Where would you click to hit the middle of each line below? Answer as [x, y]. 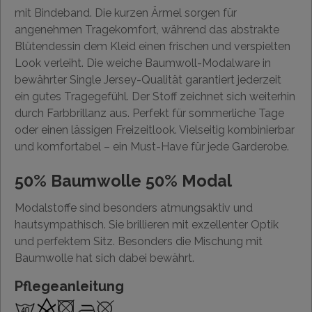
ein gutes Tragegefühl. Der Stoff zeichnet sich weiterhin [155, 97]
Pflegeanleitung [69, 287]
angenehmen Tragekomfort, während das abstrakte [147, 30]
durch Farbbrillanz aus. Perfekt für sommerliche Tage [149, 114]
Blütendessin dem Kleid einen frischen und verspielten [153, 47]
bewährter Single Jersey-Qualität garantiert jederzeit [148, 80]
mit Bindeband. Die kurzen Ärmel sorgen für [126, 13]
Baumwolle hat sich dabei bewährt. [104, 258]
